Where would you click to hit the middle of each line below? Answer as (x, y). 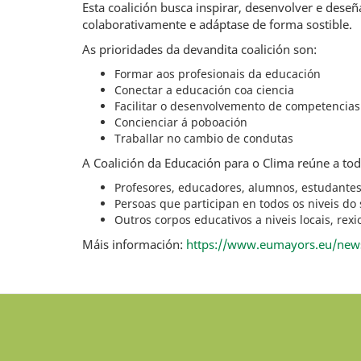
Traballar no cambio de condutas (204, 139)
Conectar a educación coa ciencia (204, 90)
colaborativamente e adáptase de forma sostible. (217, 25)
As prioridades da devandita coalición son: (199, 50)
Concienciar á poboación (181, 122)
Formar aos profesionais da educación (218, 74)
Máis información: (134, 245)
